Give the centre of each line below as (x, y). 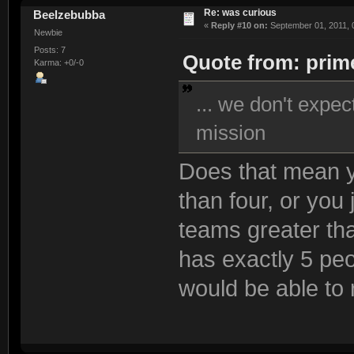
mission (231, 132)
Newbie (48, 33)
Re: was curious (240, 13)
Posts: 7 (49, 49)
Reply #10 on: (239, 26)
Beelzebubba (70, 15)
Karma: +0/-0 (58, 62)
